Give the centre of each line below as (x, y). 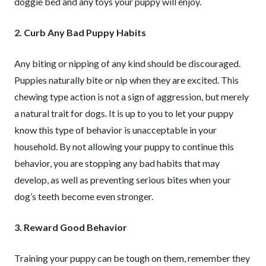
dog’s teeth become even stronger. (84, 196)
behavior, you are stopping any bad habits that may (117, 163)
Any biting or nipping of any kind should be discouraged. (127, 63)
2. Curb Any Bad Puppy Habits (80, 32)
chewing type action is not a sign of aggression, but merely (132, 96)
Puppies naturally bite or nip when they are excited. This (126, 80)
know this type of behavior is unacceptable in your (115, 130)
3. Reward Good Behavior (71, 227)
